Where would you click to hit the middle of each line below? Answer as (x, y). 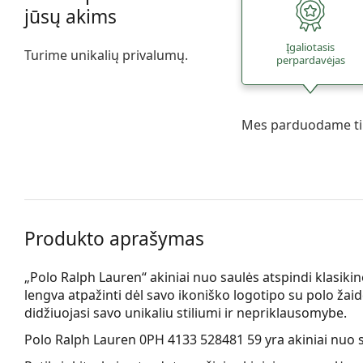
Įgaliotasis (311, 47)
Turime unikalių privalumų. (106, 55)
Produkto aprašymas (114, 238)
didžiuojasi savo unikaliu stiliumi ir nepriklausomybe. (186, 312)
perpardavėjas (310, 60)
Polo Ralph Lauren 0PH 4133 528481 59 (143, 339)
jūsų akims (70, 16)
